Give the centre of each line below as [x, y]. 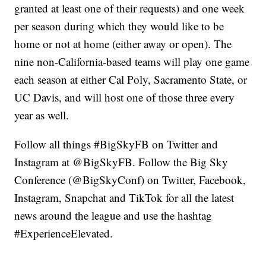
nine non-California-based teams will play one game [132, 62]
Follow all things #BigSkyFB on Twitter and [116, 144]
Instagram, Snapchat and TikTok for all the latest [124, 198]
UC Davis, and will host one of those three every [125, 97]
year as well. [42, 115]
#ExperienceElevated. [64, 233]
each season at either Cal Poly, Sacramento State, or [131, 80]
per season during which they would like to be [119, 26]
